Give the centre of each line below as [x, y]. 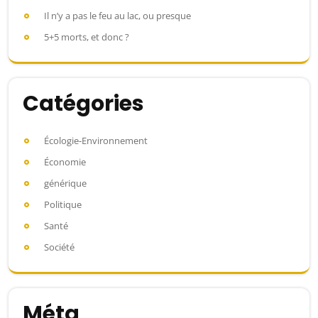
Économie [65, 162]
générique [65, 183]
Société [59, 247]
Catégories [83, 104]
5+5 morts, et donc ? [87, 37]
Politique [63, 205]
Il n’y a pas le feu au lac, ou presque [117, 16]
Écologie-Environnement [96, 141]
